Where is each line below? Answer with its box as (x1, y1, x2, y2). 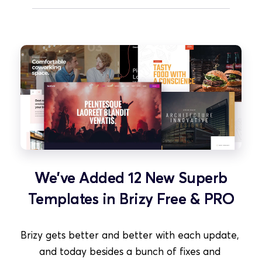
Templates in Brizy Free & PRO (27, 189, 235, 208)
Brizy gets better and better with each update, (20, 228, 239, 241)
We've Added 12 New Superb (35, 168, 227, 187)
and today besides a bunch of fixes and (39, 244, 220, 257)
